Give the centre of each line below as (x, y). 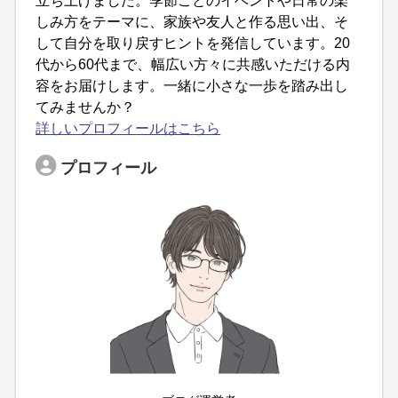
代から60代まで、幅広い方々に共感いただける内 (193, 64)
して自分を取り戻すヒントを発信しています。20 (193, 43)
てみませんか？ (86, 107)
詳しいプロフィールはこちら (128, 128)
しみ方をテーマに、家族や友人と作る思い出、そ (192, 21)
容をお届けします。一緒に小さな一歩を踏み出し (192, 85)
